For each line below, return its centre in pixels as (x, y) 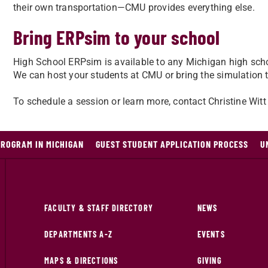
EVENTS (211, 234)
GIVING (209, 261)
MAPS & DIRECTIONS (81, 261)
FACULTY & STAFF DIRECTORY (99, 208)
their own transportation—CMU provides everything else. (134, 7)
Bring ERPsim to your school (117, 37)
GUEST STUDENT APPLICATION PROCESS (172, 144)
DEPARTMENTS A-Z (78, 234)
